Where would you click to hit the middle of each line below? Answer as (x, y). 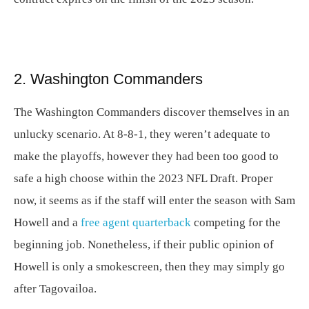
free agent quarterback (136, 222)
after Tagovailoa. (55, 289)
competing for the (236, 222)
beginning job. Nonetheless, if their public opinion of (144, 245)
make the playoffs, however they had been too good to (146, 156)
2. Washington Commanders (108, 79)
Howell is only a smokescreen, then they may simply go (149, 267)
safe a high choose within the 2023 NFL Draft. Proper (143, 178)
